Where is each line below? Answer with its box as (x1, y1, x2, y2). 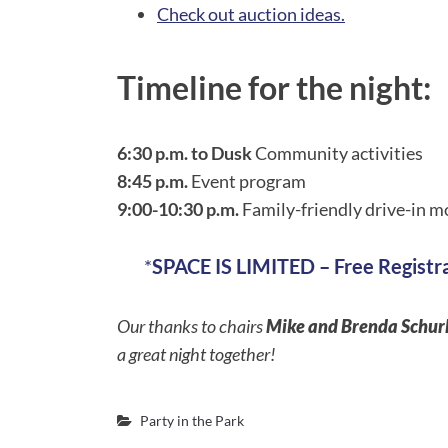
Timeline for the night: (117, 68, 431, 108)
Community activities (252, 141, 423, 164)
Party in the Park (140, 411, 244, 429)
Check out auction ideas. (157, 3, 345, 26)
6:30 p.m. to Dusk (117, 141, 252, 164)
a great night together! (117, 342, 276, 365)
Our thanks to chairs (117, 314, 266, 337)
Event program (188, 169, 306, 192)
